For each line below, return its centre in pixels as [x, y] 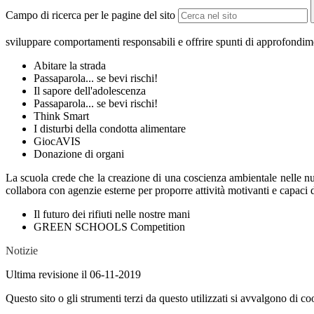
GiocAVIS [63, 142]
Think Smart [61, 116]
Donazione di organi [79, 154]
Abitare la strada [70, 66]
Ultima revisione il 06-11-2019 [73, 275]
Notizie [22, 251]
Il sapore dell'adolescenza [90, 91]
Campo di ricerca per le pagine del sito [90, 15]
